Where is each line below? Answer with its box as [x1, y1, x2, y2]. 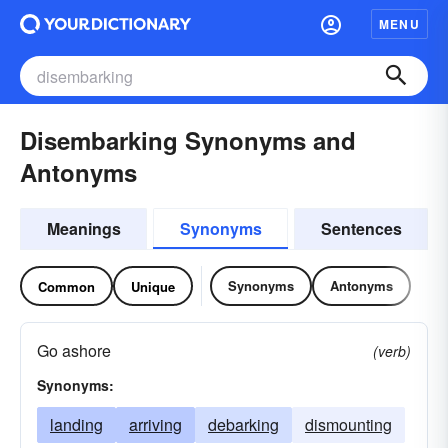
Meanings [46, 217, 121, 240]
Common [38, 276, 95, 296]
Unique [131, 276, 175, 296]
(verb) [373, 341, 411, 361]
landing [50, 413, 103, 436]
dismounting [305, 413, 392, 436]
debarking [208, 413, 279, 436]
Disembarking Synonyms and [20, 123, 356, 157]
